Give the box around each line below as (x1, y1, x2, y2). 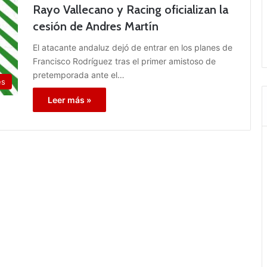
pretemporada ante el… (33, 69, 125, 80)
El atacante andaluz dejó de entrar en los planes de (33, 42, 232, 52)
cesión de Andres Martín (33, 18, 159, 33)
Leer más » (48, 94, 91, 105)
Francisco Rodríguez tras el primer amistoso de (33, 55, 216, 66)
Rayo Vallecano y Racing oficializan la (33, 2, 228, 17)
